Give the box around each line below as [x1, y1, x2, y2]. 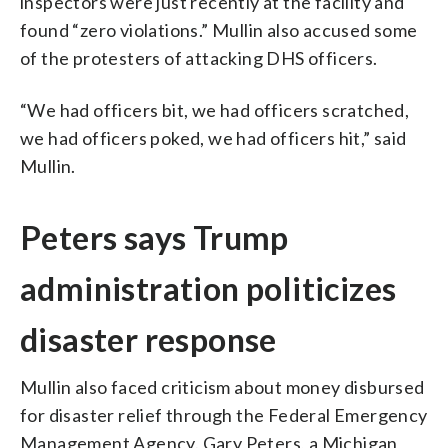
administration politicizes [20, 268, 397, 308]
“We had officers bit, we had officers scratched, [20, 98, 410, 121]
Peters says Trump [20, 217, 289, 257]
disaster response [20, 319, 277, 359]
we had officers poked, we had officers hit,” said [20, 126, 407, 149]
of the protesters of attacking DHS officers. [20, 46, 378, 69]
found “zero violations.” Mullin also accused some [20, 18, 418, 41]
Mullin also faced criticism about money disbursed [20, 375, 425, 398]
